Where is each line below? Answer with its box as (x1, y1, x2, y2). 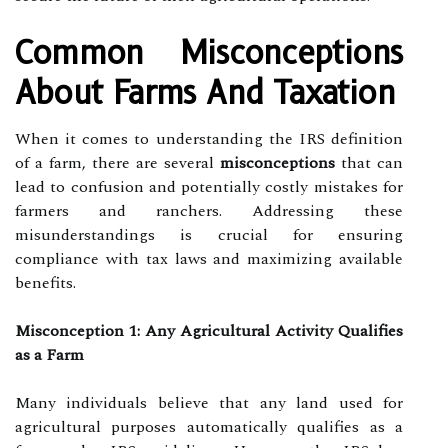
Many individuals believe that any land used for (15, 390, 403, 415)
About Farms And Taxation (15, 72, 395, 112)
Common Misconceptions (15, 32, 403, 72)
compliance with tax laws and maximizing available (15, 246, 403, 271)
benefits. (15, 270, 76, 295)
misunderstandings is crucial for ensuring (15, 222, 403, 247)
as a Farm (15, 342, 84, 367)
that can (335, 150, 403, 175)
